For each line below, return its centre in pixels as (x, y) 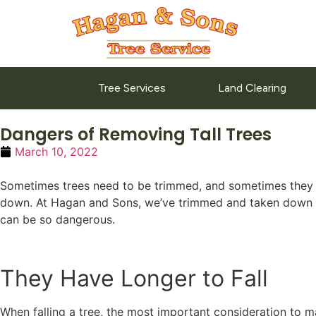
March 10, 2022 (56, 152)
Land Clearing (253, 88)
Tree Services (132, 88)
